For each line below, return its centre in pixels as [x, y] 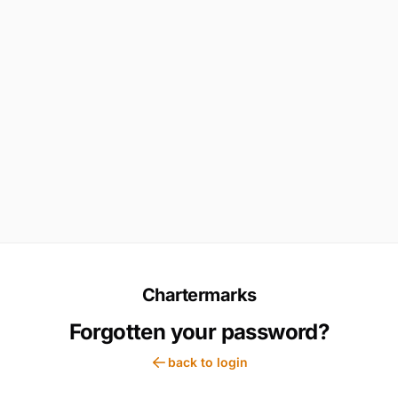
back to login [208, 362]
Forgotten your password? [199, 331]
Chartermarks [199, 295]
